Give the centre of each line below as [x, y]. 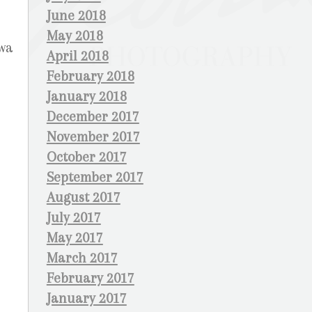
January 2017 [86, 298]
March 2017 [82, 258]
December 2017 [93, 117]
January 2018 [86, 96]
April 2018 [77, 56]
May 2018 [75, 36]
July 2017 [73, 218]
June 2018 [76, 16]
